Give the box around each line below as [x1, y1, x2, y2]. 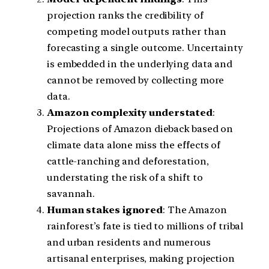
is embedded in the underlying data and [47, 58, 233, 70]
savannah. [47, 187, 95, 199]
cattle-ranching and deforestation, [47, 155, 209, 167]
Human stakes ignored [47, 204, 163, 216]
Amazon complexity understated [47, 106, 213, 118]
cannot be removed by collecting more [47, 74, 225, 86]
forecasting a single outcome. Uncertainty [47, 41, 243, 53]
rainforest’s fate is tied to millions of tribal [47, 220, 244, 232]
